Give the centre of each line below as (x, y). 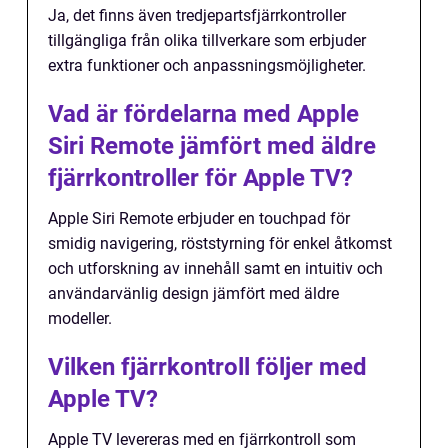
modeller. (80, 319)
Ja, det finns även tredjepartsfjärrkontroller (197, 16)
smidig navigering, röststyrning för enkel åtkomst (220, 244)
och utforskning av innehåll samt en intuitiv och (215, 269)
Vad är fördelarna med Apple (203, 114)
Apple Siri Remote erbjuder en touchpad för (199, 219)
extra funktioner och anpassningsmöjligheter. (207, 66)
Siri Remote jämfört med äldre (212, 146)
